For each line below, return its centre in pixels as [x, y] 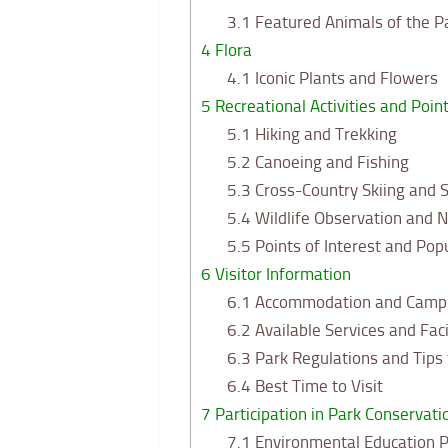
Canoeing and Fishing [329, 162]
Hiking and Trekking [323, 134]
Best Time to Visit [316, 386]
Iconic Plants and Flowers [344, 78]
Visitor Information [281, 274]
